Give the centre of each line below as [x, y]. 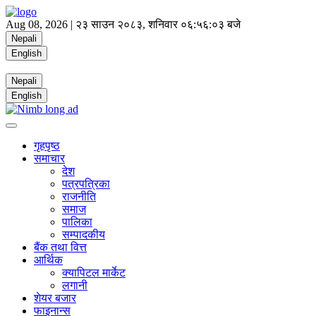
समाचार [49, 158]
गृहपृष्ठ [47, 146]
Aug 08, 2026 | [41, 24]
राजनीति [79, 196]
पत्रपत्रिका [86, 184]
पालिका [77, 222]
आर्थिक [48, 260]
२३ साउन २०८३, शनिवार [127, 24]
